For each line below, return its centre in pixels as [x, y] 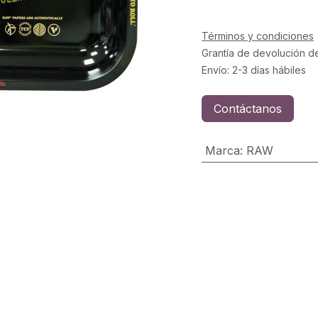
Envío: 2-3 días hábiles [254, 70]
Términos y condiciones [258, 36]
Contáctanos [248, 109]
